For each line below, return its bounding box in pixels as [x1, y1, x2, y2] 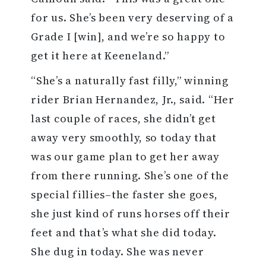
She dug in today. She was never [31, 244, 204, 259]
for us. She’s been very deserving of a [31, 10, 234, 26]
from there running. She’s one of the [31, 168, 229, 183]
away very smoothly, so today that [31, 130, 217, 145]
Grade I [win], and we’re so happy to [31, 29, 226, 45]
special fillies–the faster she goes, [31, 187, 218, 202]
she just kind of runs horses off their [31, 206, 230, 221]
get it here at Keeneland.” [31, 48, 170, 64]
